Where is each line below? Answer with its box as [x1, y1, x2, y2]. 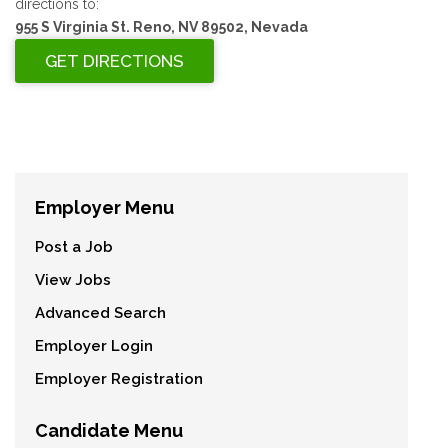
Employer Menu [35, 197, 174, 219]
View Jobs [35, 271, 111, 290]
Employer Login [35, 337, 153, 356]
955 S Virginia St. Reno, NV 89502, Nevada [15, 19, 308, 36]
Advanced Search [35, 304, 166, 323]
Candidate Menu [35, 420, 183, 442]
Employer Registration [35, 370, 203, 389]
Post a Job [35, 238, 113, 257]
